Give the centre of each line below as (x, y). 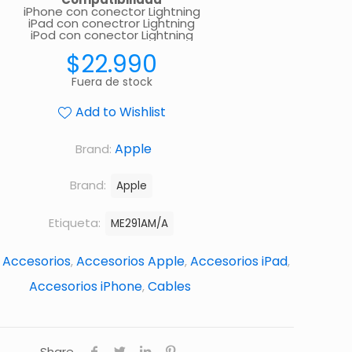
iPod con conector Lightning (112, 35)
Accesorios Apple (130, 261)
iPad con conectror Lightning (112, 23)
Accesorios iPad (239, 261)
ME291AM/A (139, 224)
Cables (169, 286)
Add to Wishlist (120, 112)
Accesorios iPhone (85, 286)
